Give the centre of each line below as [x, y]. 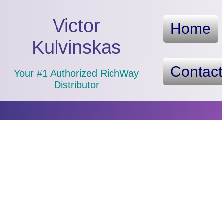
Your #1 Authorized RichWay [77, 74]
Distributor [76, 85]
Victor [77, 26]
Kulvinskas [77, 47]
